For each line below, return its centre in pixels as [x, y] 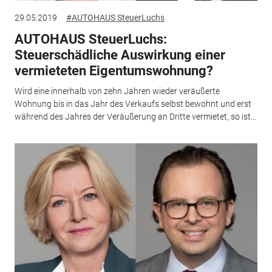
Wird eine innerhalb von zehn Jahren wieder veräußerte [117, 91]
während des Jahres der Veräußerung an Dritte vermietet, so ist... [135, 117]
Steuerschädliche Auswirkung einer [120, 55]
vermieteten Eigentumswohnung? [114, 70]
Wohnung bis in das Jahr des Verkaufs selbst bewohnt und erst [133, 104]
